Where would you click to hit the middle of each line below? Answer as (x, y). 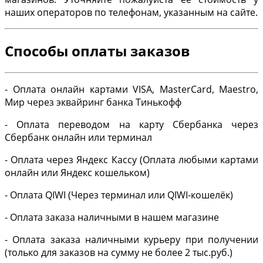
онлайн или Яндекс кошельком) (77, 173)
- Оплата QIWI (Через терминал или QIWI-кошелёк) (119, 195)
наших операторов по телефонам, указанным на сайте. (131, 13)
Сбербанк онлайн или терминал (78, 138)
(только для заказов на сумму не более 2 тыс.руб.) (119, 253)
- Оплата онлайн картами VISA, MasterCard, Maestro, (131, 90)
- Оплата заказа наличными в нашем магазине (112, 218)
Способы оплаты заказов (97, 51)
